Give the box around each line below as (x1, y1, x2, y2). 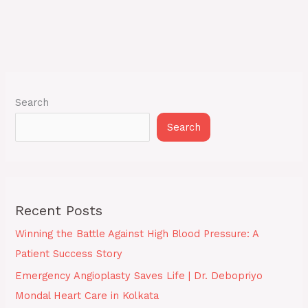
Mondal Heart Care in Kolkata (15, 289, 159, 302)
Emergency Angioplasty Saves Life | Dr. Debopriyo (15, 269, 263, 283)
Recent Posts (15, 201, 103, 219)
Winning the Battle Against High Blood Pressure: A (15, 227, 259, 240)
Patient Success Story (15, 247, 123, 260)
